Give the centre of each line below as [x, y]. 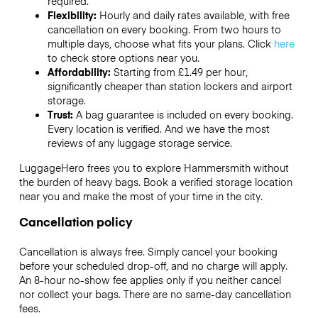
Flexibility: [73, 15]
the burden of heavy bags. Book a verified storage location [155, 181]
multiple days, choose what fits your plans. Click [160, 44]
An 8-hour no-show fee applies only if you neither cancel [150, 279]
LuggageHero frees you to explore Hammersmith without [154, 167]
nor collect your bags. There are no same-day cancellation [155, 294]
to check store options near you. [123, 58]
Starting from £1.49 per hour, [180, 72]
